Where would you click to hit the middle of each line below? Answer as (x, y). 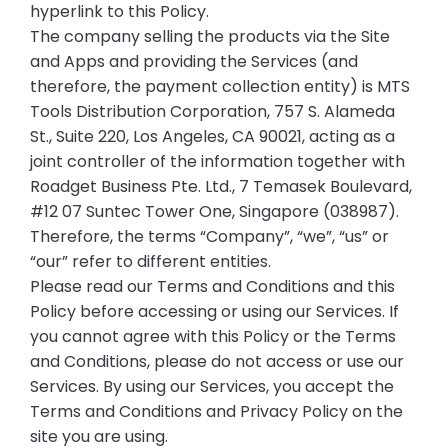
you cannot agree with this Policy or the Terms (212, 336)
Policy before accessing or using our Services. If (214, 311)
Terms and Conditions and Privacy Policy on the (216, 411)
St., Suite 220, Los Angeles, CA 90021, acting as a (212, 136)
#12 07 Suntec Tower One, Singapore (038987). (214, 211)
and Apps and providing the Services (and (193, 61)
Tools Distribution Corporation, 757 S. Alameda (212, 111)
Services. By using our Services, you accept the (211, 386)
